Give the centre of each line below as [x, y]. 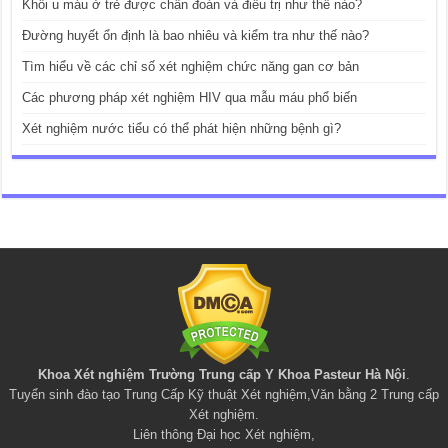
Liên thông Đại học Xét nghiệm [222, 435]
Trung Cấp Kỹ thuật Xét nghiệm [215, 395]
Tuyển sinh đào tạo [66, 395]
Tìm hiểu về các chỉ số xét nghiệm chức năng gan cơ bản [191, 67]
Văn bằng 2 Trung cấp [375, 395]
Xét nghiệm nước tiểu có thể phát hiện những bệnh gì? [182, 129]
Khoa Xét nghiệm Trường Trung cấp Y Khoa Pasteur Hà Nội [222, 375]
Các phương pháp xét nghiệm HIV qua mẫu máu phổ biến [190, 98]
